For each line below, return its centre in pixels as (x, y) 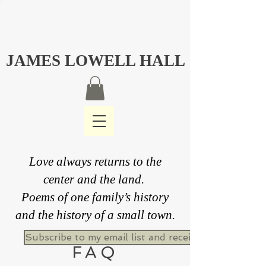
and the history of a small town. (95, 215)
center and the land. (95, 179)
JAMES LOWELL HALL (96, 61)
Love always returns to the (95, 161)
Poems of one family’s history (95, 197)
